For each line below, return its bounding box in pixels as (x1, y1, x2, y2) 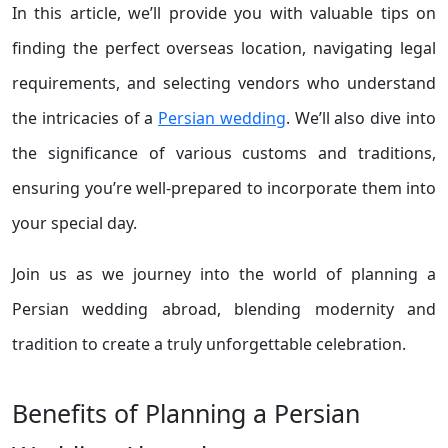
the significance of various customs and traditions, (12, 142, 436, 164)
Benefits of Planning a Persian (12, 396, 360, 430)
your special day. (12, 212, 137, 234)
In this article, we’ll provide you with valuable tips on (12, 2, 436, 24)
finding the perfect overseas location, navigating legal (12, 37, 436, 59)
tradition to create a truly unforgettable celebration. (12, 333, 406, 355)
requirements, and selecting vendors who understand (12, 72, 436, 94)
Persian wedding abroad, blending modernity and (12, 298, 436, 320)
